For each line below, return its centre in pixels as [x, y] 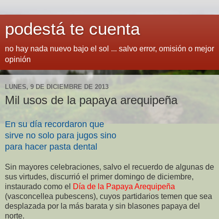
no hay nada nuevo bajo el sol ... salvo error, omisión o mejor [109, 49]
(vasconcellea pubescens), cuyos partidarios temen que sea [109, 196]
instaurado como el [39, 186]
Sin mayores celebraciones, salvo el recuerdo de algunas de [109, 167]
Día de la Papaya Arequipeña [124, 186]
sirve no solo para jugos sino [61, 135]
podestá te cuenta [72, 29]
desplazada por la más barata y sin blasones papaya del [102, 206]
